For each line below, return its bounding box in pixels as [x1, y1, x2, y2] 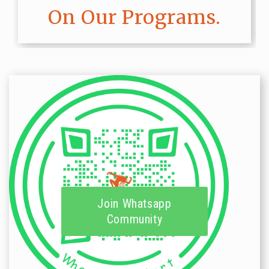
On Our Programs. [48, 5, 221, 29]
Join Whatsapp [97, 196, 172, 211]
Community [106, 211, 163, 226]
